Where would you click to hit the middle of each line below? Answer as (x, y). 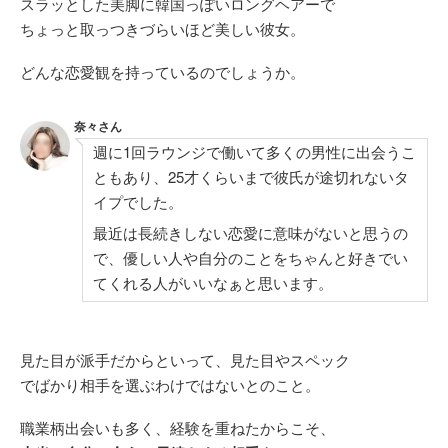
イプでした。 (138, 202)
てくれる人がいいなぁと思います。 (213, 283)
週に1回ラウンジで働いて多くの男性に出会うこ (254, 152)
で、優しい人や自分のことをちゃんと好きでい (250, 258)
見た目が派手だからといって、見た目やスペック (185, 360)
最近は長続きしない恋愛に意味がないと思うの (250, 233)
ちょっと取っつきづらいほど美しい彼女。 (162, 29)
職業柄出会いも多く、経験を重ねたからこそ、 (177, 428)
